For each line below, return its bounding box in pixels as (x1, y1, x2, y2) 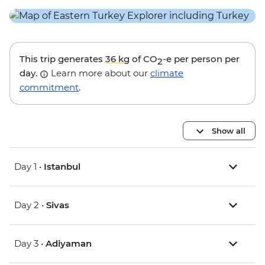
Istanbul (44, 161, 80, 173)
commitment (20, 82, 79, 93)
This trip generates (20, 53, 105, 65)
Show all (212, 125, 245, 135)
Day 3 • (14, 238, 46, 250)
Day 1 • (14, 161, 44, 173)
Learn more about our (49, 67, 150, 79)
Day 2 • (14, 199, 46, 211)
